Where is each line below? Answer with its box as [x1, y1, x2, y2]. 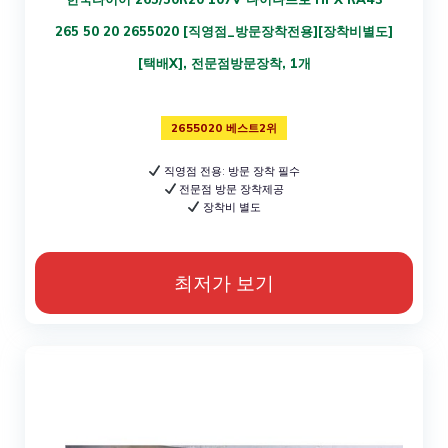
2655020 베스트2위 [171, 120, 277, 135]
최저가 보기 [174, 270, 274, 295]
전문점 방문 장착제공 [176, 181, 285, 196]
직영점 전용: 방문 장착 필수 [160, 163, 300, 178]
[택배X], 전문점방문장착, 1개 [137, 54, 311, 71]
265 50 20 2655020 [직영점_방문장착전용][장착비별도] [55, 22, 393, 39]
